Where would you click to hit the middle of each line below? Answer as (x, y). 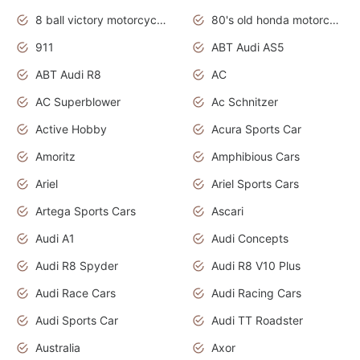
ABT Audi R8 (68, 75)
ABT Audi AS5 (248, 47)
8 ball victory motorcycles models (162, 20)
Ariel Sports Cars (255, 184)
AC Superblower (78, 102)
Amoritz (55, 157)
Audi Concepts (250, 239)
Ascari (227, 211)
